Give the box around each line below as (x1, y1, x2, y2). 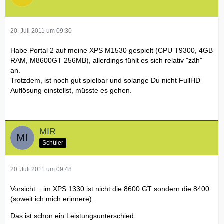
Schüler (42, 139, 63, 147)
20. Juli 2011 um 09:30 (10, 27, 72, 35)
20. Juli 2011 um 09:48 (10, 166, 72, 173)
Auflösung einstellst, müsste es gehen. (10, 86, 132, 95)
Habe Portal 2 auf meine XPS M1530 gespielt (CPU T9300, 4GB (10, 46, 213, 55)
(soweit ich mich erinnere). (10, 195, 94, 203)
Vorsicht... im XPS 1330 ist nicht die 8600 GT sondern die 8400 (10, 185, 209, 193)
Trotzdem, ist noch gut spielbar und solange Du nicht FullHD (10, 76, 200, 85)
